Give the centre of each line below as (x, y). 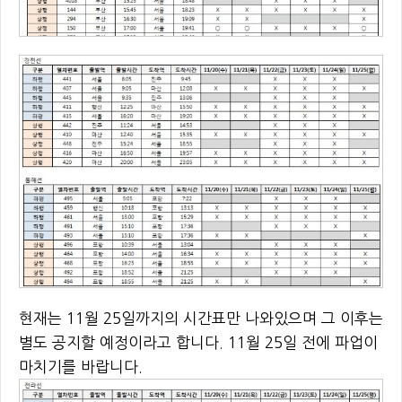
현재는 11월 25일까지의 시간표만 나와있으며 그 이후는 (201, 318)
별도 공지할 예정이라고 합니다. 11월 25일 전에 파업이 (198, 342)
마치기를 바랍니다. (81, 367)
